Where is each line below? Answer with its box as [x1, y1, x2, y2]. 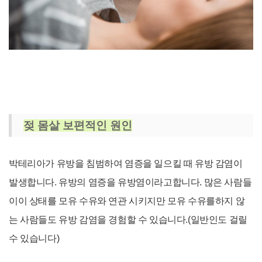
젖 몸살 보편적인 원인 [23, 119, 132, 132]
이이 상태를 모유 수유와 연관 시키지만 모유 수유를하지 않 [9, 195, 245, 206]
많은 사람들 [204, 177, 252, 187]
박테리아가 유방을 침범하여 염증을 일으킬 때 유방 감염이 [9, 158, 243, 168]
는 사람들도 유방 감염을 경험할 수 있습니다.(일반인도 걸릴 [9, 214, 247, 225]
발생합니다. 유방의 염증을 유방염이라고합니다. [9, 177, 204, 187]
